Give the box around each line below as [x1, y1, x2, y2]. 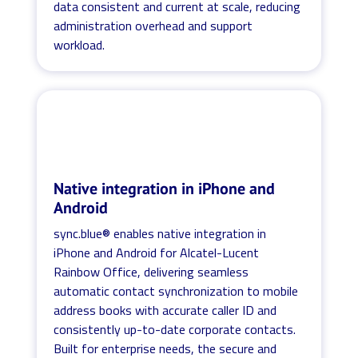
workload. [54, 34, 105, 54]
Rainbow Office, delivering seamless [54, 261, 249, 281]
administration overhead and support [54, 15, 253, 35]
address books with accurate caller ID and [54, 300, 277, 320]
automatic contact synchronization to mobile [54, 280, 299, 300]
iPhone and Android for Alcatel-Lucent [54, 242, 260, 262]
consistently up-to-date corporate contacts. [54, 319, 296, 339]
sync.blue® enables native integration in [54, 223, 267, 243]
